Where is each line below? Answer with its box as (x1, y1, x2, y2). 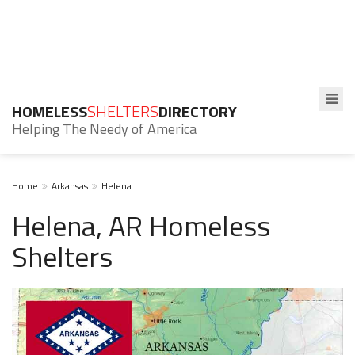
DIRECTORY (158, 99, 237, 124)
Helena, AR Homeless (12, 204, 270, 247)
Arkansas (52, 178, 88, 193)
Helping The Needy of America (12, 118, 197, 139)
